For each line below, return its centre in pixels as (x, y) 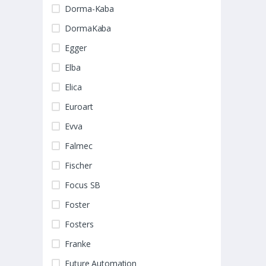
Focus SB (83, 185)
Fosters (79, 224)
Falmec (79, 146)
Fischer (78, 166)
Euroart (79, 107)
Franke (78, 244)
